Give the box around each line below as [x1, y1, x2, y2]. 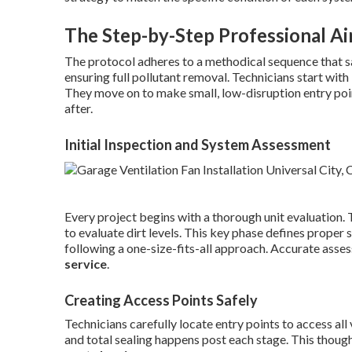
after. [64, 101, 93, 115]
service [64, 255, 107, 271]
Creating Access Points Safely [64, 291, 258, 309]
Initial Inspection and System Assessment [64, 136, 331, 153]
